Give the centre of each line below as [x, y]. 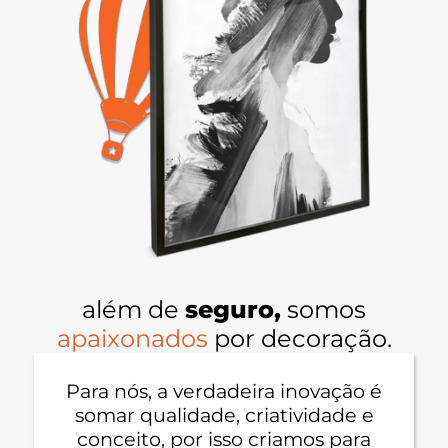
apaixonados [132, 339]
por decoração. [299, 339]
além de [133, 310]
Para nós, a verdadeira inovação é [224, 390]
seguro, [233, 310]
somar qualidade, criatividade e [224, 414]
